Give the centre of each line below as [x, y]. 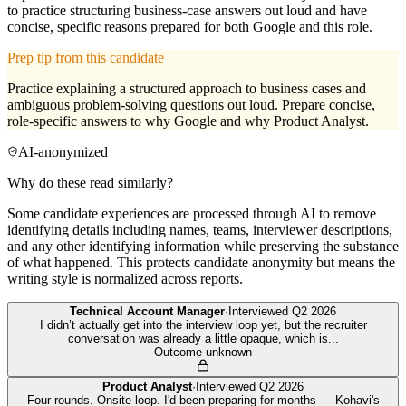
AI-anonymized [63, 152]
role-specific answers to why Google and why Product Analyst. [188, 121]
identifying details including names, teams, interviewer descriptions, [200, 230]
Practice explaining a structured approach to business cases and [187, 89]
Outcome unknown [203, 353]
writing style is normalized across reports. [125, 279]
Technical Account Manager [147, 312]
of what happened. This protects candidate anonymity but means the [201, 263]
